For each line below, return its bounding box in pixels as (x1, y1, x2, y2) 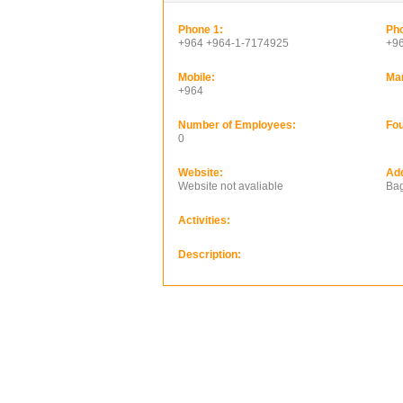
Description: (178, 248, 241, 261)
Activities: (178, 214, 230, 227)
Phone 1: (178, 23, 223, 36)
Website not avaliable (178, 180, 283, 193)
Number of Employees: (178, 119, 296, 131)
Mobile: (178, 71, 215, 84)
